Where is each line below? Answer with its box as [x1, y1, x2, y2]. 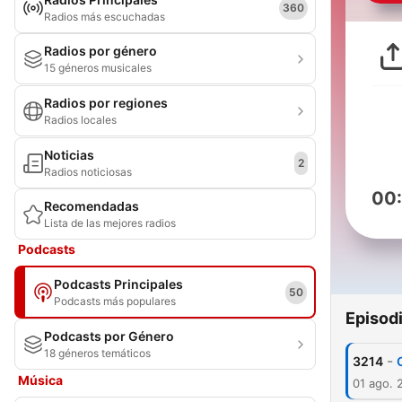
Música [18, 372, 63, 388]
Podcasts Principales [54, 276, 183, 292]
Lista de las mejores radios [44, 216, 176, 230]
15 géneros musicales [44, 61, 152, 74]
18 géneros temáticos [44, 346, 151, 360]
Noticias [44, 147, 94, 162]
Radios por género [44, 43, 157, 58]
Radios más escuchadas [44, 10, 165, 23]
